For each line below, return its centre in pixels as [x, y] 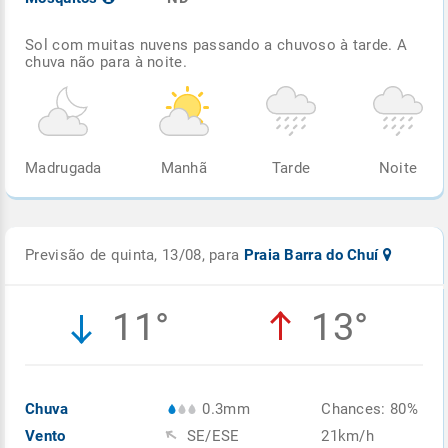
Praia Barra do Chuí [313, 254]
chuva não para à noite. [106, 61]
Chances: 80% [369, 408]
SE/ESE [211, 435]
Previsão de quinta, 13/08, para [134, 254]
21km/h [348, 435]
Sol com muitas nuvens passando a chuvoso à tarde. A [216, 44]
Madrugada [63, 167]
